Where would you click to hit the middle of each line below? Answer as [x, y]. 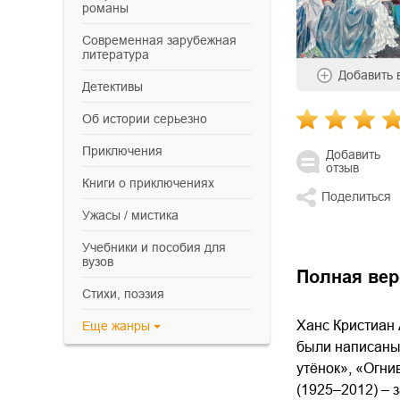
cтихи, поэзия [128, 294]
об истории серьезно [150, 119]
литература [116, 54]
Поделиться [356, 197]
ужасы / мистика [134, 215]
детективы [117, 87]
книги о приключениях [152, 183]
